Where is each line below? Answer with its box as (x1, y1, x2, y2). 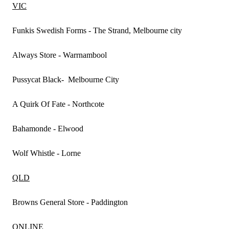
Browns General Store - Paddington (12, 198, 128, 207)
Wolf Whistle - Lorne (12, 149, 81, 157)
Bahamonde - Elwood (12, 124, 83, 133)
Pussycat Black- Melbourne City (12, 75, 119, 84)
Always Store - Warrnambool (12, 51, 107, 59)
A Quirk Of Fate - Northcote (12, 100, 104, 108)
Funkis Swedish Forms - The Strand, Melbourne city (12, 26, 182, 35)
